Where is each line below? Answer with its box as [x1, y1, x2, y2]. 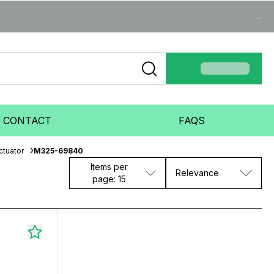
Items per [91, 161, 128, 172]
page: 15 [92, 174, 126, 184]
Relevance [175, 168, 219, 178]
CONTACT [3, 114, 52, 127]
